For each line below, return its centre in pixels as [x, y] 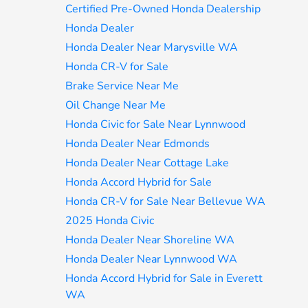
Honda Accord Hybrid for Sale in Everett [164, 278]
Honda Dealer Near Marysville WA [152, 47]
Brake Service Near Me [122, 86]
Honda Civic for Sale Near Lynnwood [156, 124]
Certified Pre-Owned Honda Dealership [163, 9]
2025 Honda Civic [110, 221]
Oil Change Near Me [116, 105]
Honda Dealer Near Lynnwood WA [152, 259]
